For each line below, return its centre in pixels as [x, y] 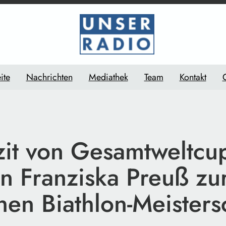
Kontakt [193, 77]
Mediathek [108, 77]
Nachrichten [49, 77]
